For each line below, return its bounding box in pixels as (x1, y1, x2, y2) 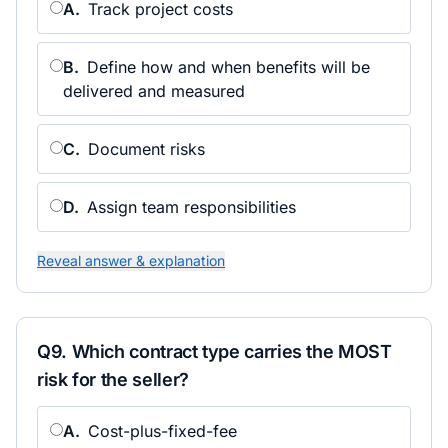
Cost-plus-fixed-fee (88, 421, 237, 441)
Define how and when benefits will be (87, 57, 370, 77)
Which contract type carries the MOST (71, 341, 392, 362)
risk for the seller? (37, 369, 189, 390)
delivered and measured (63, 81, 245, 101)
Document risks (88, 139, 205, 159)
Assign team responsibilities (87, 197, 296, 217)
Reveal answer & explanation (37, 252, 225, 269)
